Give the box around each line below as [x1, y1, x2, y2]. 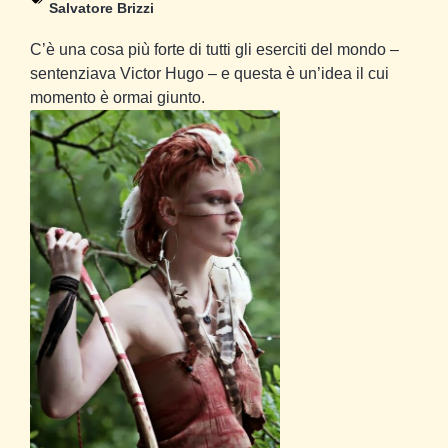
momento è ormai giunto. [30, 89, 205, 107]
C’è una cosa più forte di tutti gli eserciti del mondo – [30, 41, 399, 59]
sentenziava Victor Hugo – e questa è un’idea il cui [30, 65, 389, 83]
